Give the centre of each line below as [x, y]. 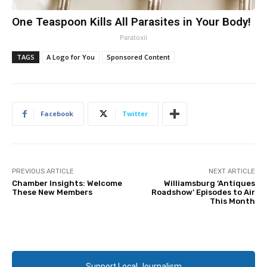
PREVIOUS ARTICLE [43, 172]
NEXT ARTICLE [232, 172]
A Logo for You [71, 57]
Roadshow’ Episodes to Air [203, 193]
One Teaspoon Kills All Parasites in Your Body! [131, 22]
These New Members [52, 193]
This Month [232, 201]
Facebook [57, 114]
